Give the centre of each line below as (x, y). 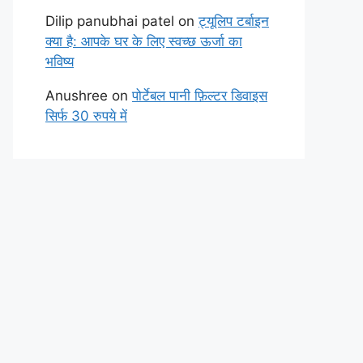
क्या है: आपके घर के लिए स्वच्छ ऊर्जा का (144, 41)
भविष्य (60, 62)
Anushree (77, 96)
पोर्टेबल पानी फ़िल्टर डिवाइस (200, 96)
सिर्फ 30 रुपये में (86, 116)
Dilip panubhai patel (110, 21)
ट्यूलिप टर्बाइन (234, 21)
